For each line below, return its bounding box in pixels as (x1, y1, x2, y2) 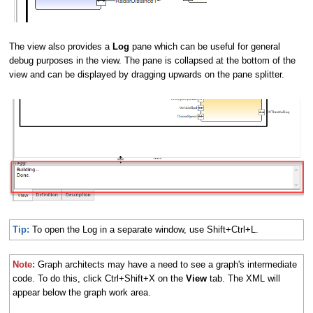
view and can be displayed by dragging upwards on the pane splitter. (9, 69, 287, 80)
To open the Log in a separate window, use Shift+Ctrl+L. (29, 224, 259, 235)
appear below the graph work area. (13, 286, 151, 298)
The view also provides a (9, 41, 112, 52)
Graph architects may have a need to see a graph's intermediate (38, 259, 297, 270)
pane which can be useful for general (132, 41, 280, 52)
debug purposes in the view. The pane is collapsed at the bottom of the (9, 55, 296, 66)
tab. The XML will (210, 272, 280, 284)
